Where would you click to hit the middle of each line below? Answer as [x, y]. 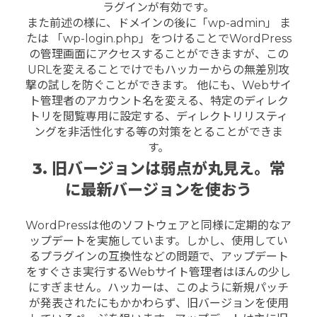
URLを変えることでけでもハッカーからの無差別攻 [158, 69]
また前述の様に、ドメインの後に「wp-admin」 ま [158, 23]
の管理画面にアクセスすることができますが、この [158, 54]
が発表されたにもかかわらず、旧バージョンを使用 [158, 304]
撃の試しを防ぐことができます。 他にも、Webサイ [158, 85]
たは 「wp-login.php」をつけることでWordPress [158, 38]
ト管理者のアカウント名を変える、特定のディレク [158, 100]
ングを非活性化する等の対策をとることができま [158, 132]
